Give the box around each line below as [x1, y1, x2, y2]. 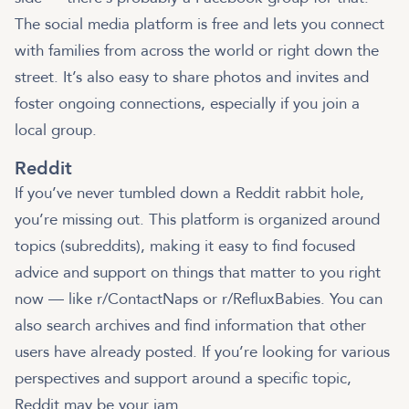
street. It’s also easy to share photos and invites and [15, 67, 369, 89]
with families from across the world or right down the [15, 40, 379, 62]
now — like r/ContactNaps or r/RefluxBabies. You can [15, 288, 383, 310]
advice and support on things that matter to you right [15, 262, 381, 284]
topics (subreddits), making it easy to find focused [15, 236, 355, 257]
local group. [15, 120, 97, 142]
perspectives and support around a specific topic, [15, 368, 351, 390]
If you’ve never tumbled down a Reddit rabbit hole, [15, 183, 364, 204]
